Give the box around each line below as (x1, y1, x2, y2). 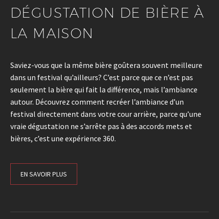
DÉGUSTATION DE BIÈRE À (10, 4, 205, 21)
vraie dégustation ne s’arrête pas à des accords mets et (10, 121, 192, 131)
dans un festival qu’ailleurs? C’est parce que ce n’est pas (10, 72, 193, 83)
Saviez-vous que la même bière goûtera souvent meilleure (10, 60, 202, 70)
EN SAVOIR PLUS (21, 169, 67, 178)
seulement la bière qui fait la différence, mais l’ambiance (10, 85, 197, 95)
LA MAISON (10, 25, 94, 42)
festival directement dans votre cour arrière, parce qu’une (10, 109, 201, 119)
